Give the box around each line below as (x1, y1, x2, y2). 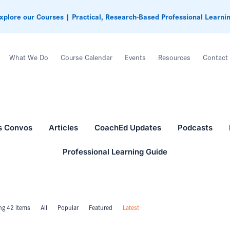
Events (125, 51, 146, 63)
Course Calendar (61, 51, 113, 63)
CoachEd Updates (94, 123, 161, 133)
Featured (89, 202, 112, 212)
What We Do (9, 51, 49, 63)
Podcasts (177, 123, 213, 133)
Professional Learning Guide (63, 146, 167, 157)
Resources (158, 51, 191, 63)
